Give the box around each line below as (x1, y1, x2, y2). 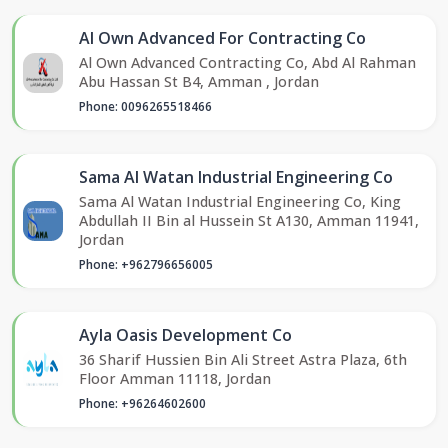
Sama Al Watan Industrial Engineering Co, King (79, 192, 401, 212)
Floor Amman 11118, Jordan (79, 369, 271, 389)
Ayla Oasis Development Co (79, 324, 292, 347)
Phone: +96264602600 (79, 395, 206, 413)
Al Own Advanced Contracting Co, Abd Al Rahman (79, 53, 416, 73)
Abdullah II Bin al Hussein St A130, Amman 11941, (79, 211, 419, 231)
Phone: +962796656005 (79, 256, 213, 274)
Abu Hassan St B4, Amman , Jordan (79, 72, 319, 92)
